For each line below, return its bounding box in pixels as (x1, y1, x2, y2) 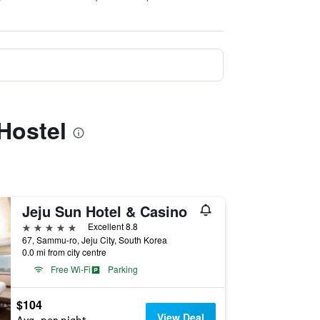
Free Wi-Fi (50, 263, 91, 275)
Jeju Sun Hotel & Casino (21, 201, 187, 221)
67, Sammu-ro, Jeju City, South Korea (21, 234, 167, 246)
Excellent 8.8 (87, 220, 138, 232)
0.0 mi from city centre (21, 246, 106, 258)
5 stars (21, 219, 55, 233)
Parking (107, 263, 138, 275)
